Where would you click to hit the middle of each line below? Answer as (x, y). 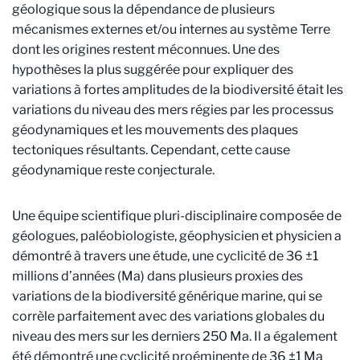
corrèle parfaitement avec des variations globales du (168, 316)
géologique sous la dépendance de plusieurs (143, 9)
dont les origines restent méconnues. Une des (146, 49)
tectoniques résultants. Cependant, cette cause (151, 150)
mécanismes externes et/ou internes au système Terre (171, 29)
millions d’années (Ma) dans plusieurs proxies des (157, 276)
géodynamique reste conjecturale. (113, 170)
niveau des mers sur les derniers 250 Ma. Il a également (175, 336)
